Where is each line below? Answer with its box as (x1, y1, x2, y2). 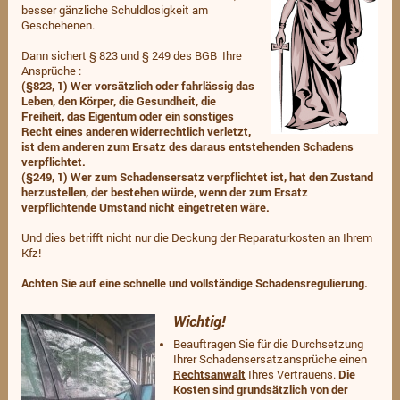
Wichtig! (172, 311, 225, 332)
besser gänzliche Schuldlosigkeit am (21, 2, 208, 17)
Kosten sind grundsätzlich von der (172, 382, 348, 397)
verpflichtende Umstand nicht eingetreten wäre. (21, 199, 270, 214)
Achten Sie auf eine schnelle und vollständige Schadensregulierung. (21, 275, 368, 290)
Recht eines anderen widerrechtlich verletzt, (21, 123, 251, 138)
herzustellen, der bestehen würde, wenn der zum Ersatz (21, 184, 308, 199)
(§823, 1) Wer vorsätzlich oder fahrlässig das (21, 78, 254, 93)
